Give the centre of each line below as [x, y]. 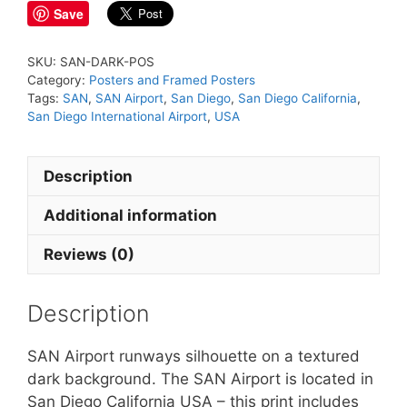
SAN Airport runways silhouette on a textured [194, 356]
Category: [58, 80]
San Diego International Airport [117, 116]
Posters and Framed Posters [172, 80]
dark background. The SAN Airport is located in [200, 378]
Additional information [130, 215]
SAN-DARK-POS [107, 62]
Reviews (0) [89, 254]
